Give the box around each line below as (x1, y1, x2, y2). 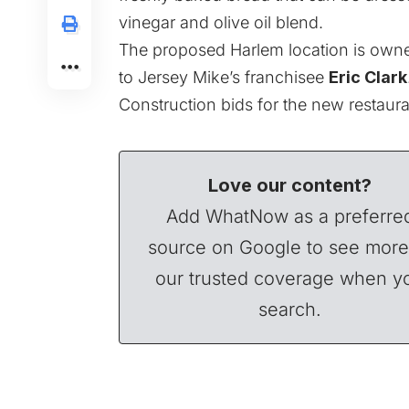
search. (258, 298, 322, 320)
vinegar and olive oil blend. (119, 12, 323, 32)
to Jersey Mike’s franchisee (119, 67, 329, 87)
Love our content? (208, 173, 372, 196)
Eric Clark (329, 67, 407, 87)
